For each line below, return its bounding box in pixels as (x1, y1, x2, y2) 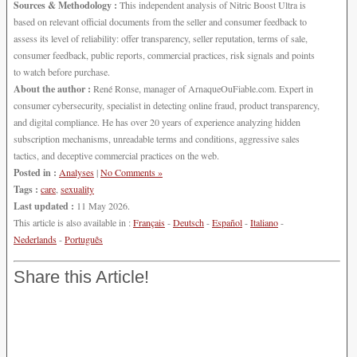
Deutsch (173, 216, 204, 229)
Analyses (59, 166, 94, 179)
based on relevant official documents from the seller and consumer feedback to (14, 15, 307, 29)
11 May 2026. (74, 199, 130, 213)
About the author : (14, 81, 91, 96)
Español (212, 216, 242, 229)
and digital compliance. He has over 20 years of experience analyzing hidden (14, 116, 300, 129)
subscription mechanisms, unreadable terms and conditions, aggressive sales (14, 132, 300, 146)
